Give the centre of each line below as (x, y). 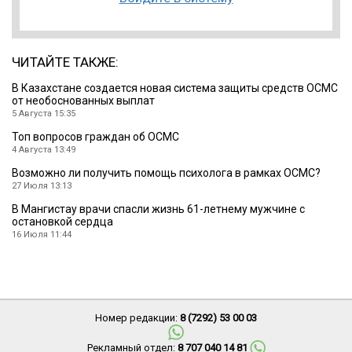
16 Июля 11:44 (42, 235)
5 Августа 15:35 (44, 114)
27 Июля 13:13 (42, 186)
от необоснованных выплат (83, 101)
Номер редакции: (137, 318)
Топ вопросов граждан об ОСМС (95, 137)
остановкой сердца (62, 222)
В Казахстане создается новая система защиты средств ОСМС (175, 88)
